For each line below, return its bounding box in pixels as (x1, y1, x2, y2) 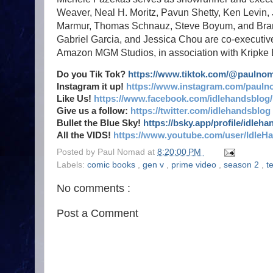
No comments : (57, 182, 130, 195)
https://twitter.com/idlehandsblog (130, 106, 271, 116)
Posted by (57, 147, 97, 157)
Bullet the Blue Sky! (57, 118, 143, 129)
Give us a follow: (57, 106, 130, 116)
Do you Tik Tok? (57, 69, 128, 80)
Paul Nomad (97, 147, 147, 157)
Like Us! (57, 94, 94, 104)
